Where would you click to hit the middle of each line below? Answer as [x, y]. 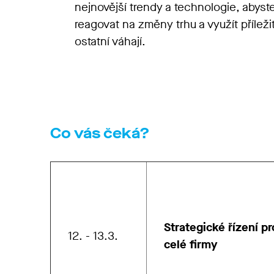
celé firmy [191, 244]
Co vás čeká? [100, 133]
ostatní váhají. [112, 41]
